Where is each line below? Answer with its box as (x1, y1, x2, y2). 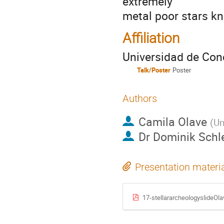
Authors (122, 92, 157, 104)
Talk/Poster (137, 65, 170, 75)
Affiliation (122, 29, 179, 46)
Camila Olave (138, 113, 207, 130)
